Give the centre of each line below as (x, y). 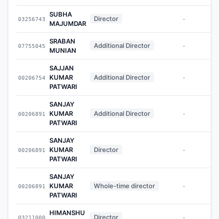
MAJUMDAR (68, 23)
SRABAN (62, 41)
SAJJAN (62, 68)
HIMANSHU (67, 212)
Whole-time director (124, 186)
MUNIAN (63, 50)
